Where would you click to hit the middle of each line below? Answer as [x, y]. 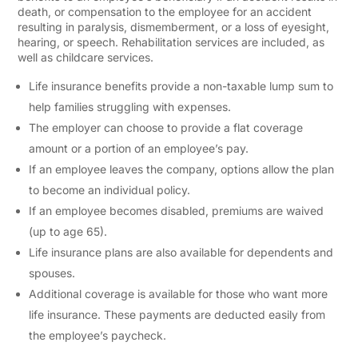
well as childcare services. [86, 57]
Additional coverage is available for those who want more [179, 294]
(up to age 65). [68, 231]
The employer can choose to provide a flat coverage [166, 127]
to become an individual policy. [110, 190]
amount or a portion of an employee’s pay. [139, 148]
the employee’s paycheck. [98, 335]
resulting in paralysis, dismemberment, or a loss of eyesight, [174, 27]
